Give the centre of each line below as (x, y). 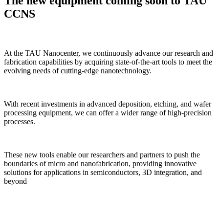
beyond (15, 181)
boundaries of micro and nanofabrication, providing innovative (100, 163)
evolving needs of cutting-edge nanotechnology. (78, 70)
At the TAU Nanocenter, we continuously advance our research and (109, 53)
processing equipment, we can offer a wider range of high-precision (108, 112)
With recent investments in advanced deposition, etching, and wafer (108, 104)
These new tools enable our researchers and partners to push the (102, 154)
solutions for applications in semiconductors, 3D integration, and (103, 172)
